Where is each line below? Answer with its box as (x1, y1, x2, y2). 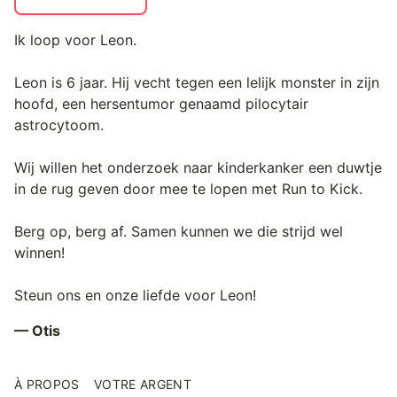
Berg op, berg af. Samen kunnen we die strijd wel (14, 222, 343, 240)
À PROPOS (14, 376, 80, 392)
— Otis (14, 321, 60, 339)
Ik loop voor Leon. (14, 30, 136, 49)
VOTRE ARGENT (93, 376, 192, 392)
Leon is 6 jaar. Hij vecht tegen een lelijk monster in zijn (14, 73, 379, 91)
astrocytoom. (14, 115, 104, 134)
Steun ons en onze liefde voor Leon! (14, 285, 256, 304)
